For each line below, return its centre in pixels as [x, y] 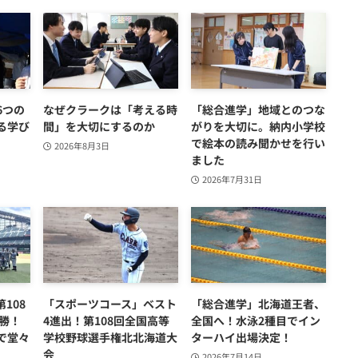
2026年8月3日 [82, 146]
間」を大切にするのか [99, 127]
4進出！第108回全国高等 [106, 321]
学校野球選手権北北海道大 [110, 338]
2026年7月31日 [232, 179]
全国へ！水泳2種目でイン [256, 321]
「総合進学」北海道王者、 [258, 304]
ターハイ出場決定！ [241, 338]
